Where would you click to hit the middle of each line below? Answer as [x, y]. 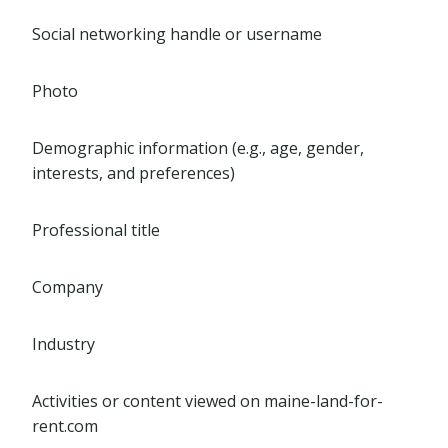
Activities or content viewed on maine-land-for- [207, 401]
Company [67, 287]
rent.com [65, 426]
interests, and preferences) [133, 173]
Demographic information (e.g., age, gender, [198, 148]
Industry [63, 344]
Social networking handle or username [177, 34]
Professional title [96, 230]
